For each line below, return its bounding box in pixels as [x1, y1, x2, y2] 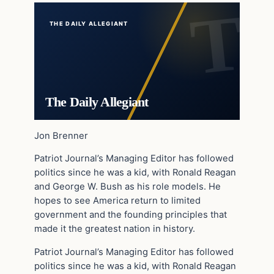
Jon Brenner [34, 130, 88, 141]
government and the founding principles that [34, 209, 227, 221]
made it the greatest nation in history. [34, 223, 195, 235]
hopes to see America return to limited [34, 195, 201, 207]
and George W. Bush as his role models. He [34, 181, 221, 193]
